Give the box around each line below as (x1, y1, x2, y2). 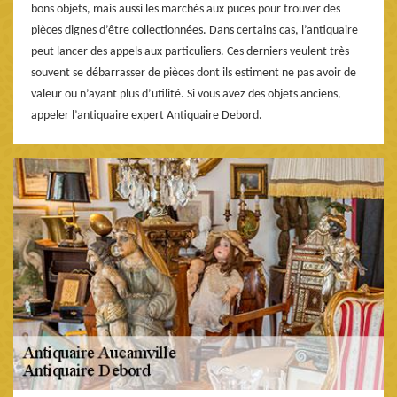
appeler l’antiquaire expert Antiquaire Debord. (31, 108, 262, 122)
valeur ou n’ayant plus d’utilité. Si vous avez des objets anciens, (31, 87, 341, 101)
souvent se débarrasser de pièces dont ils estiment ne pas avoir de (31, 66, 356, 80)
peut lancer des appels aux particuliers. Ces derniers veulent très (31, 44, 349, 58)
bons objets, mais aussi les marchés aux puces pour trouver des (31, 2, 340, 16)
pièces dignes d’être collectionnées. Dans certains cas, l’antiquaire (31, 23, 358, 37)
